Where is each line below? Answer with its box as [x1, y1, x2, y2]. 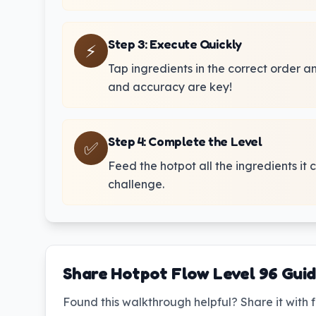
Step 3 [108, 36, 145, 51]
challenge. [108, 177, 164, 191]
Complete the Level [148, 133, 262, 149]
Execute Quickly [150, 36, 242, 51]
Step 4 [108, 133, 144, 149]
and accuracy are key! [108, 80, 232, 94]
